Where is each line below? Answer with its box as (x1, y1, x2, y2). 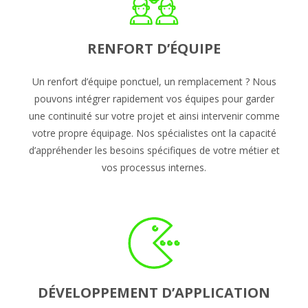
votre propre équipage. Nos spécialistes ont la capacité (32, 126, 276, 140)
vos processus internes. (102, 160, 206, 174)
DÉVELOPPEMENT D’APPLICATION (38, 283, 270, 302)
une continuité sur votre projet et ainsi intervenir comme (28, 109, 280, 122)
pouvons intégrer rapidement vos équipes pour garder (34, 91, 274, 105)
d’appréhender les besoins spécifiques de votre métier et (28, 143, 280, 157)
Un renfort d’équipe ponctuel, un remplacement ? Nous (32, 74, 276, 88)
